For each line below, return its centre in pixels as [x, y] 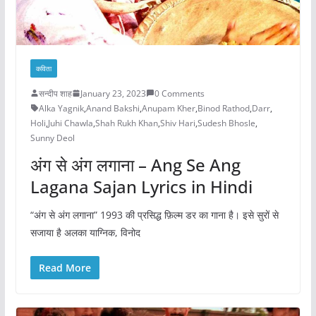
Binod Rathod [223, 108]
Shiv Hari [177, 123]
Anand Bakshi [113, 108]
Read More [65, 267]
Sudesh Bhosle [226, 123]
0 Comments [179, 93]
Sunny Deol [52, 138]
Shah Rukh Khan [126, 123]
